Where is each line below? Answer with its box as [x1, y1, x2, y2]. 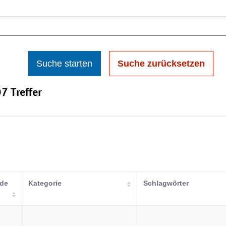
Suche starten [36, 59, 92, 69]
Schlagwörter [143, 179, 189, 187]
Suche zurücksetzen [118, 59, 205, 69]
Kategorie [28, 179, 62, 187]
